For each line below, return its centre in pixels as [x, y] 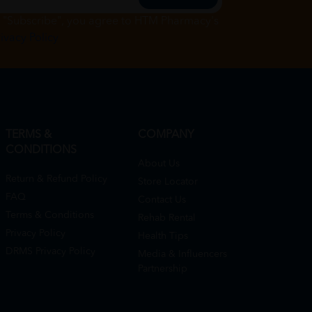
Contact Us [162, 200]
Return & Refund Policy [56, 179]
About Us [159, 163]
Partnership [163, 268]
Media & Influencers [182, 254]
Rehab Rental [167, 218]
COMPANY [166, 135]
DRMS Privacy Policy [50, 251]
